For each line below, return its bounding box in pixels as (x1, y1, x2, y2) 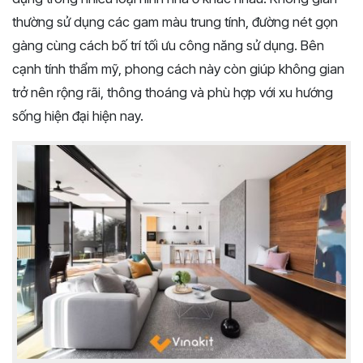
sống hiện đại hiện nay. (12, 108, 143, 125)
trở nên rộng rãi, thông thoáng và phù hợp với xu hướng (12, 84, 333, 101)
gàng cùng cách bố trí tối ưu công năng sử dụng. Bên (12, 37, 324, 54)
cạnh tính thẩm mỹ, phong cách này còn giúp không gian (12, 61, 344, 78)
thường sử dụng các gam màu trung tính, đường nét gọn (12, 14, 338, 31)
